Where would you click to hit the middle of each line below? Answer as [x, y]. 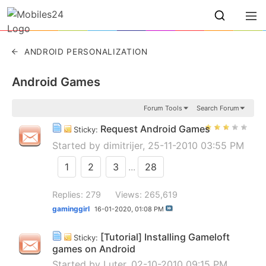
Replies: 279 [77, 195]
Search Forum [218, 108]
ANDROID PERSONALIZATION [86, 52]
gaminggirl [71, 209]
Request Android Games [155, 129]
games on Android [94, 248]
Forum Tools [163, 108]
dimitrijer [123, 146]
